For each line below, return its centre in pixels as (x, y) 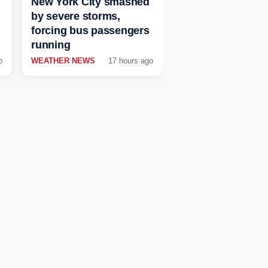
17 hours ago (131, 61)
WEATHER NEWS (63, 61)
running (51, 45)
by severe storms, (76, 16)
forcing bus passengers (90, 31)
